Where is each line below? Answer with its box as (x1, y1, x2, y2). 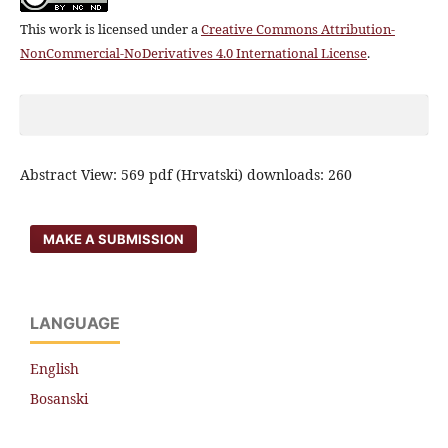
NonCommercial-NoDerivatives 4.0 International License (19, 43, 367, 62)
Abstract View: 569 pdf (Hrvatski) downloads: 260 (19, 164, 352, 184)
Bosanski (30, 388, 88, 408)
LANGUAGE (30, 312, 120, 333)
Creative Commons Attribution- (200, 19, 395, 38)
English (30, 358, 79, 378)
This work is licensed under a (19, 19, 201, 38)
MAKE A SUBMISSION (43, 230, 185, 247)
